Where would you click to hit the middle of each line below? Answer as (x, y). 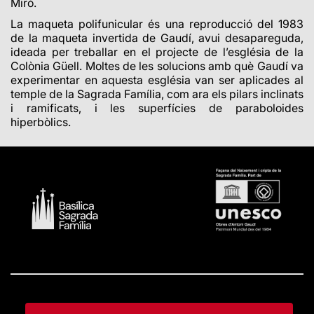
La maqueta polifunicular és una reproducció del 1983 (157, 24)
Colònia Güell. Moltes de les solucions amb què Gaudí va (157, 66)
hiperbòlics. (41, 122)
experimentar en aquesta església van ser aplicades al (157, 80)
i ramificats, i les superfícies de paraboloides (157, 108)
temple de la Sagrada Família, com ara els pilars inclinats (157, 94)
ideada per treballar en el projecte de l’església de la (157, 52)
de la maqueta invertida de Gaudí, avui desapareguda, (157, 38)
